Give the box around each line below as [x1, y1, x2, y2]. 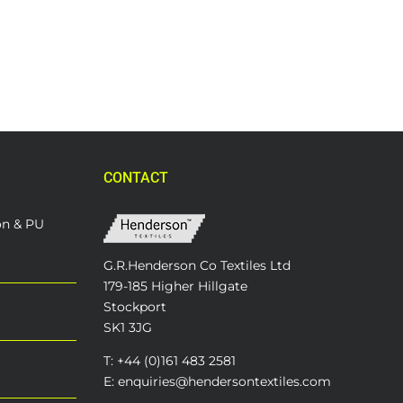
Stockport [103, 298, 166, 315]
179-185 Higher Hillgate [103, 277, 247, 294]
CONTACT [103, 168, 168, 186]
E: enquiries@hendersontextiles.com [103, 372, 331, 390]
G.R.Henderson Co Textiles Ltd [103, 256, 291, 273]
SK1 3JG [103, 318, 152, 336]
